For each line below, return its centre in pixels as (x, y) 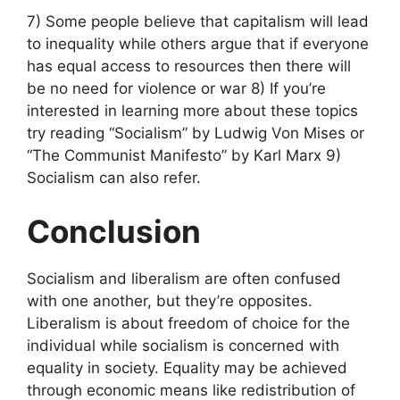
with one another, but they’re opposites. (170, 300)
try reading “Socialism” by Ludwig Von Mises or (196, 133)
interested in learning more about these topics (192, 111)
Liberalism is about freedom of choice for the (188, 323)
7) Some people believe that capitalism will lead (198, 22)
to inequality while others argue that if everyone (198, 44)
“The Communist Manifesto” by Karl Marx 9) (184, 156)
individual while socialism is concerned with (183, 345)
